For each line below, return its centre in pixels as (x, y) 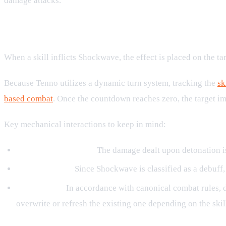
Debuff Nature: (44, 169)
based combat (29, 98)
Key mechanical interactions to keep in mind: (85, 124)
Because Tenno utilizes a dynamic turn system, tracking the (111, 83)
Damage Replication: (55, 150)
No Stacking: (40, 188)
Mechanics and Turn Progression (103, 33)
